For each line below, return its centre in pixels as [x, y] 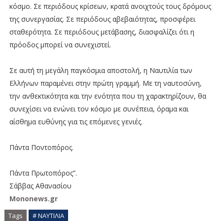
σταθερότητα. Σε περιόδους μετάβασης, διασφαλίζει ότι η [102, 32]
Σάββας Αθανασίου [40, 185]
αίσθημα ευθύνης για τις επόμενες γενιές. [76, 121]
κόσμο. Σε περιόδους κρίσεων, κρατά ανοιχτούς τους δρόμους [110, 6]
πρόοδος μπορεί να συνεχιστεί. [60, 44]
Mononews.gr [33, 198]
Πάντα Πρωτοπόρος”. [43, 173]
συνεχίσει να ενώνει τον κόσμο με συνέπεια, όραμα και [99, 109]
